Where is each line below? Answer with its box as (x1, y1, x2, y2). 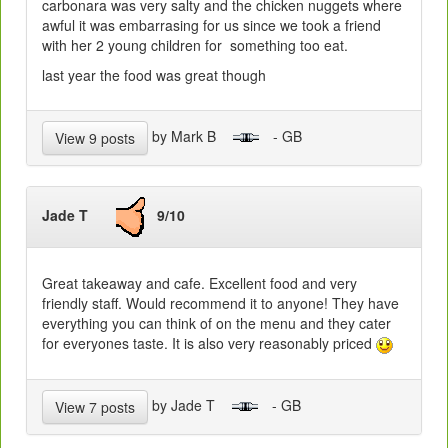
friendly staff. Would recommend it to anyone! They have (42, 292, 399, 313)
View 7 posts (55, 396, 135, 417)
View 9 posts (55, 127, 135, 148)
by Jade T (148, 394, 231, 415)
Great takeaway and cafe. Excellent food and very (42, 272, 357, 293)
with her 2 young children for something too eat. (42, 34, 348, 55)
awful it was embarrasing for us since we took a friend (42, 14, 381, 35)
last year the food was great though (42, 64, 266, 85)
